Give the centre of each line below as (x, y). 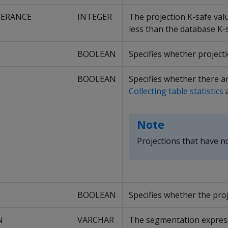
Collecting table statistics (176, 91)
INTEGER (95, 17)
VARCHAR (96, 220)
